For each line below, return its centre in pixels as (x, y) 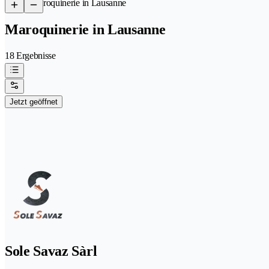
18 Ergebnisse (30, 55)
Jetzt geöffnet (34, 101)
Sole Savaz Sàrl (51, 251)
